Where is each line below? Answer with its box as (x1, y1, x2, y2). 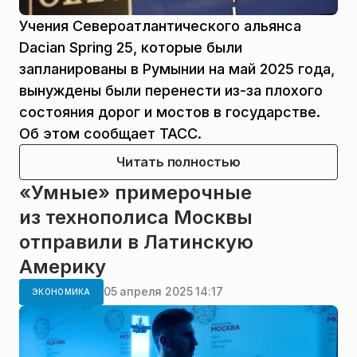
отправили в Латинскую (19, 229, 253, 253)
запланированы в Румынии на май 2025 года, (19, 60, 335, 77)
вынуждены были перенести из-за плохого (19, 81, 323, 99)
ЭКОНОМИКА (32, 286, 91, 296)
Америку (19, 254, 106, 278)
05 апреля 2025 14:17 (103, 284, 223, 298)
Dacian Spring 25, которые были (19, 38, 242, 56)
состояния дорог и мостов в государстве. (19, 103, 320, 120)
